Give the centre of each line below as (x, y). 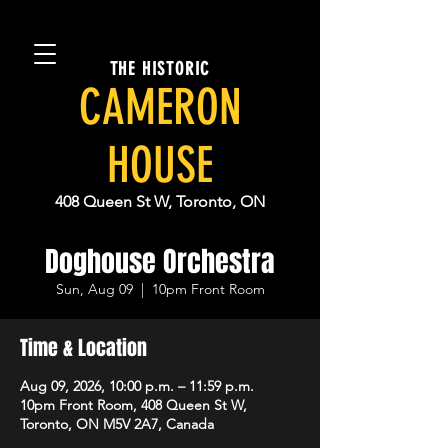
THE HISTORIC (160, 69)
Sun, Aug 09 (94, 289)
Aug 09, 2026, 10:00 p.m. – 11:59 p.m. (137, 386)
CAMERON (160, 107)
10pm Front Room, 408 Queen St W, (133, 405)
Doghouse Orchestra (160, 261)
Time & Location (83, 348)
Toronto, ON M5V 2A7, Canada (117, 424)
